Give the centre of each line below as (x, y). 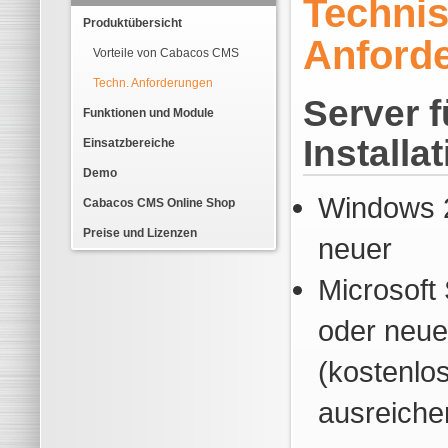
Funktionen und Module (148, 113)
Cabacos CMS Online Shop (159, 203)
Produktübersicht (132, 23)
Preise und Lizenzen (140, 233)
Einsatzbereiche (129, 143)
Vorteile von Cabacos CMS (166, 53)
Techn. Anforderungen (153, 83)
